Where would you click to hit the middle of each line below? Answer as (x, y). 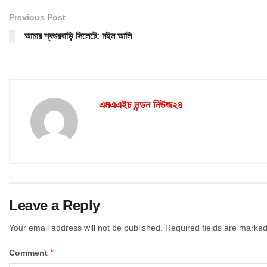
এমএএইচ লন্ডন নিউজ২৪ (141, 105)
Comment (30, 252)
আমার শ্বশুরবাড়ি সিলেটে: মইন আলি (78, 36)
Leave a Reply (55, 205)
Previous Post (37, 17)
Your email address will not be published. (86, 227)
